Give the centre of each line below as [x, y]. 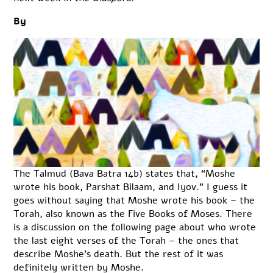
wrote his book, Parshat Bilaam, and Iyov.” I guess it [131, 187]
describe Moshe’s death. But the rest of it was [119, 254]
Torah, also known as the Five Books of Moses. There [133, 214]
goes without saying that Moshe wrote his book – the [134, 201]
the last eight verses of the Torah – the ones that [126, 241]
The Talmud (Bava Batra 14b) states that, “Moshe [125, 174]
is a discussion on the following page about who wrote [135, 228]
